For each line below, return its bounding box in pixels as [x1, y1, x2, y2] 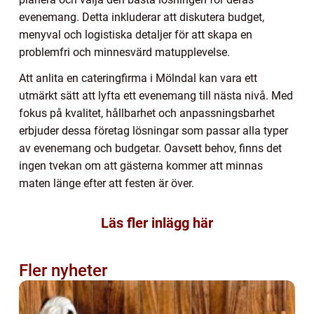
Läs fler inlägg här [101, 214, 213, 231]
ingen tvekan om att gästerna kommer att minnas [19, 158, 263, 172]
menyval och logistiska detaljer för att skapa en [19, 27, 252, 41]
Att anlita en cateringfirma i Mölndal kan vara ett [19, 71, 257, 85]
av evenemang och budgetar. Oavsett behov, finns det [19, 141, 282, 155]
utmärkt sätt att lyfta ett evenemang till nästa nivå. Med [19, 88, 293, 102]
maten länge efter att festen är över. [19, 176, 194, 190]
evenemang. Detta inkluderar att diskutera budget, [19, 10, 264, 24]
